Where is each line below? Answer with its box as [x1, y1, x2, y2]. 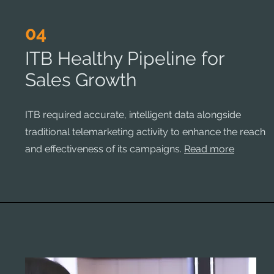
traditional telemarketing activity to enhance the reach [25, 126, 265, 138]
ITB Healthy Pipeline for [25, 48, 224, 69]
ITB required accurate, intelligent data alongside [25, 109, 241, 120]
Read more [184, 143, 234, 155]
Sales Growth [25, 69, 136, 91]
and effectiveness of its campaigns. [25, 143, 184, 155]
